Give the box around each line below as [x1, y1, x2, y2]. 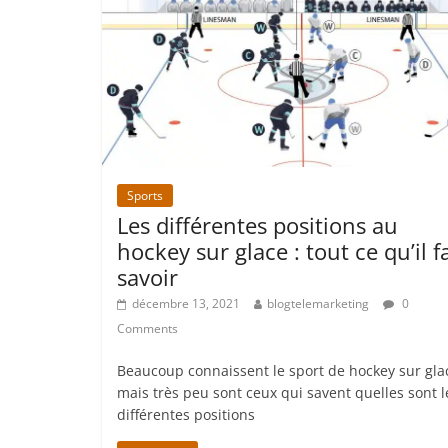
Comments [117, 319, 178, 337]
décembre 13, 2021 [132, 294, 240, 312]
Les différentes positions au [117, 209, 398, 240]
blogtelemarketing [267, 294, 369, 312]
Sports [127, 186, 163, 204]
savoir [117, 261, 178, 292]
